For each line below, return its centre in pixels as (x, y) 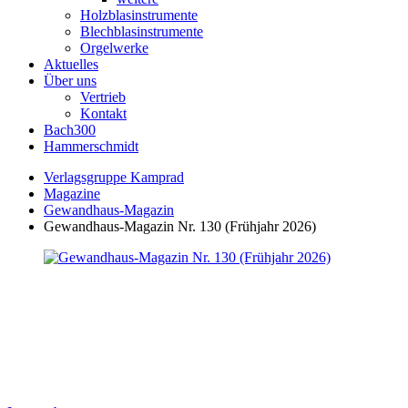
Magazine (72, 194)
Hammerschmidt (91, 146)
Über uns (70, 81)
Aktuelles (71, 64)
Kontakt (103, 113)
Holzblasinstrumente (139, 15)
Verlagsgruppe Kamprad (114, 177)
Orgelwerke (114, 48)
